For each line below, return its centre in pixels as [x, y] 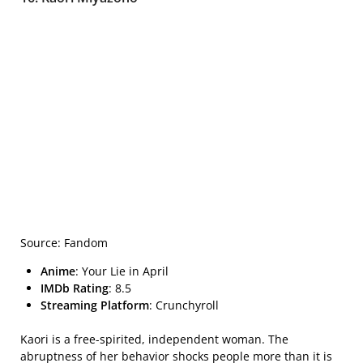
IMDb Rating [75, 288]
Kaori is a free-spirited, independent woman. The [154, 339]
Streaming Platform [95, 305]
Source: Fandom [64, 242]
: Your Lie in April [122, 271]
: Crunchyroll [184, 305]
